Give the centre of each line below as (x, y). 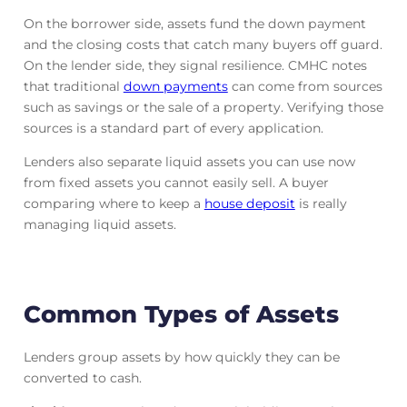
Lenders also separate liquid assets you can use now (189, 161)
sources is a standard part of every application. (173, 128)
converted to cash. (82, 378)
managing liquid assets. (99, 224)
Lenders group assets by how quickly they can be (181, 357)
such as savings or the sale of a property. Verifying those (203, 107)
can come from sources (305, 86)
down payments (175, 86)
